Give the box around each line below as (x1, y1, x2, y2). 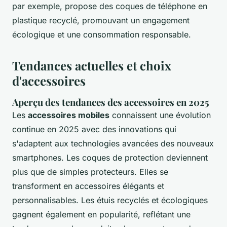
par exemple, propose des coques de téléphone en (12, 1, 207, 12)
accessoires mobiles (28, 110, 109, 121)
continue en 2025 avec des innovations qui (12, 124, 176, 135)
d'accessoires (12, 72, 86, 89)
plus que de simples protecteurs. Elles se (12, 167, 168, 177)
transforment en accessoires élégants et (12, 181, 164, 192)
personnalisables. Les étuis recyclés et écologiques (12, 195, 208, 206)
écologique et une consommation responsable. (12, 29, 191, 40)
